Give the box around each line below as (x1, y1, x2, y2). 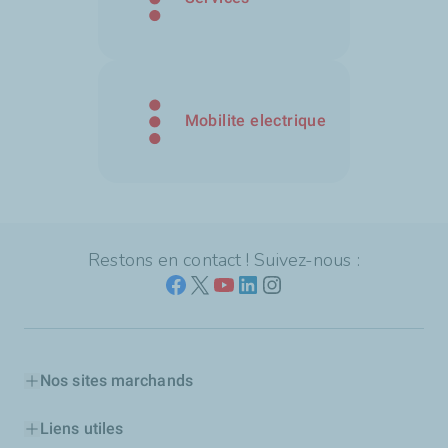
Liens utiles (40, 418, 124, 438)
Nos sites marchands (40, 370, 193, 390)
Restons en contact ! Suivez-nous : (88, 247, 360, 272)
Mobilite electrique (184, 111, 327, 131)
